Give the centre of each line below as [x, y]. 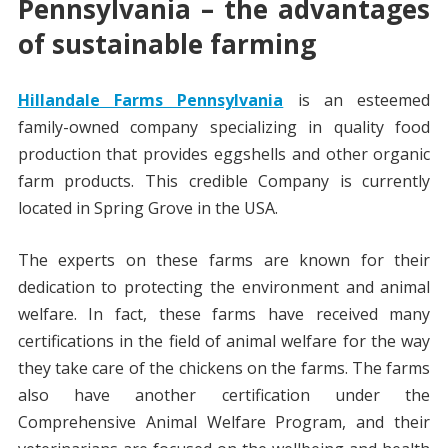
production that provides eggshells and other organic [224, 154]
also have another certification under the [224, 395]
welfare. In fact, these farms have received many [224, 314]
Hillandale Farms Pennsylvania [150, 100]
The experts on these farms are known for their [224, 260]
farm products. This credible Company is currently [224, 181]
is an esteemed [357, 100]
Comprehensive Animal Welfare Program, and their [224, 422]
